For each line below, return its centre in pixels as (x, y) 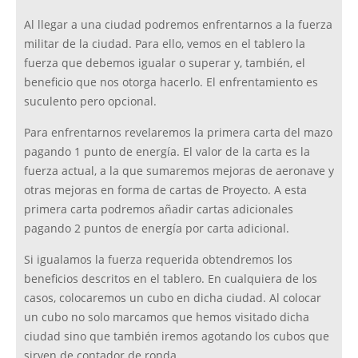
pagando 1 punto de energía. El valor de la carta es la (167, 152)
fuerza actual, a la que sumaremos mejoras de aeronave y (179, 171)
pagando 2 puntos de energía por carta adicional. (157, 229)
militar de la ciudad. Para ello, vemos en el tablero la (165, 44)
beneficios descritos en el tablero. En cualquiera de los (171, 279)
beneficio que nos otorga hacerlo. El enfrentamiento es (171, 83)
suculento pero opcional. (90, 102)
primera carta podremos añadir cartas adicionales (159, 210)
